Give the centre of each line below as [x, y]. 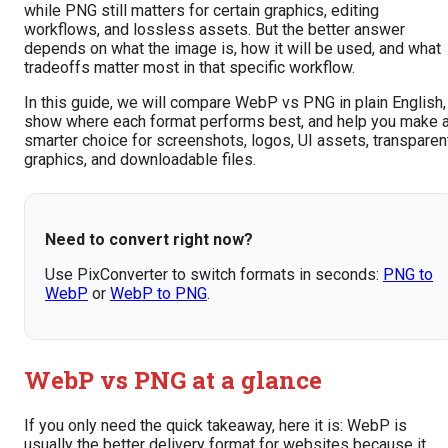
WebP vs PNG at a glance [173, 380]
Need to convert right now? [149, 240]
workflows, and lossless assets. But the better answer [214, 30]
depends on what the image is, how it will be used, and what [232, 49]
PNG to [408, 275]
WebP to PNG [158, 294]
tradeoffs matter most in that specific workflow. [189, 68]
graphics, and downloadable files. [140, 160]
